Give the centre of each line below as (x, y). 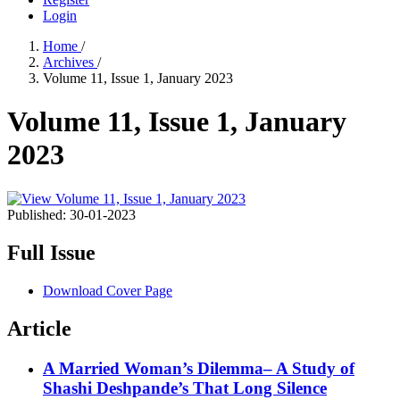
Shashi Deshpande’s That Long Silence (185, 387)
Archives (70, 62)
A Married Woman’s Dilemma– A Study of (199, 368)
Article (39, 328)
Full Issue (51, 252)
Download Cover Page (108, 290)
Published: (38, 214)
